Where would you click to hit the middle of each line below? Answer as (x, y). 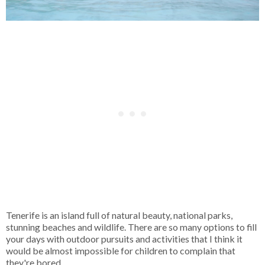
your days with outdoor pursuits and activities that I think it (124, 239)
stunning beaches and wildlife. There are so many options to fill (131, 227)
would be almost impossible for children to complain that (121, 251)
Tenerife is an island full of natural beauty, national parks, (119, 215)
